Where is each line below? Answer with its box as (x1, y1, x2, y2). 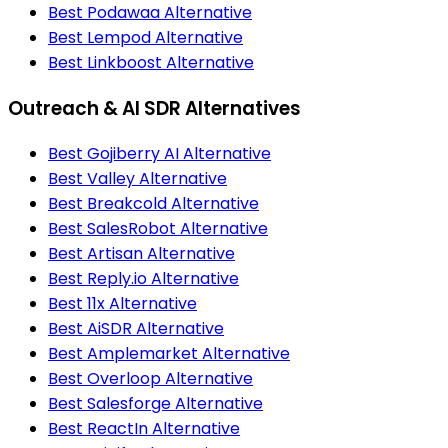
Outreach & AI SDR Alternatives (8, 94, 301, 122)
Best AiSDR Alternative (48, 317, 224, 341)
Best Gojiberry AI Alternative (48, 142, 271, 166)
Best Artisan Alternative (48, 242, 235, 266)
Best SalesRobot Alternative (48, 217, 268, 241)
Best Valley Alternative (48, 167, 227, 191)
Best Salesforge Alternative (48, 392, 263, 416)
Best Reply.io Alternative (48, 267, 239, 291)
